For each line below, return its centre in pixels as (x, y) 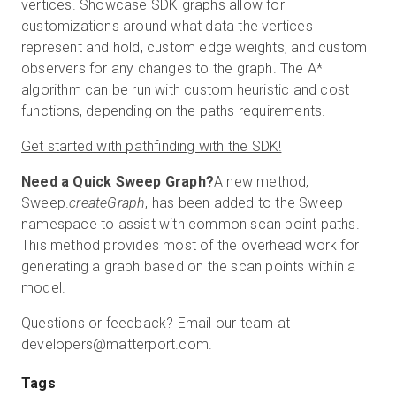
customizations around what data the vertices (167, 26)
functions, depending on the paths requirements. (175, 110)
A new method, (262, 181)
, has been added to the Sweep (244, 202)
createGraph (107, 202)
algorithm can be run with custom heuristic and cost (186, 89)
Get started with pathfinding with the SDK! (152, 146)
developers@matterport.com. (117, 344)
